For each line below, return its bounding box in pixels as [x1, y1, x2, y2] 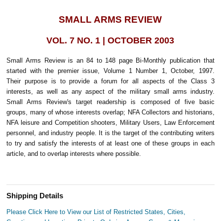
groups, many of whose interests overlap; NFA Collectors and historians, [6, 108, 215, 116]
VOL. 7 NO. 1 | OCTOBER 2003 [46, 35, 175, 45]
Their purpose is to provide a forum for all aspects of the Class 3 [6, 77, 215, 85]
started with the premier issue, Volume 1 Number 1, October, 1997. [6, 67, 215, 74]
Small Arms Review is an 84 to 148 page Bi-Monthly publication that [6, 56, 215, 64]
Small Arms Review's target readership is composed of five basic [6, 98, 215, 106]
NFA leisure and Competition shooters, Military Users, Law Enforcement [6, 118, 215, 126]
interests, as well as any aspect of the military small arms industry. [6, 87, 215, 95]
